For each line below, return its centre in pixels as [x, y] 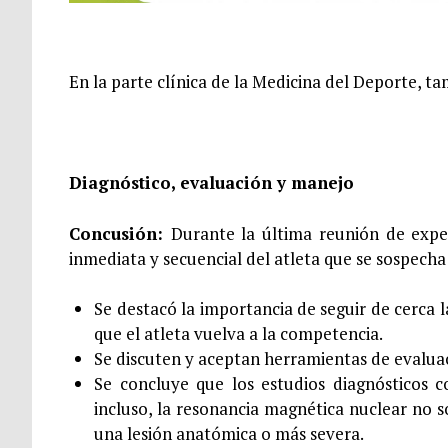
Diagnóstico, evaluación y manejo [211, 183]
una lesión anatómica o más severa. [229, 434]
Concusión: [119, 233]
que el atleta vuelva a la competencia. [239, 334]
